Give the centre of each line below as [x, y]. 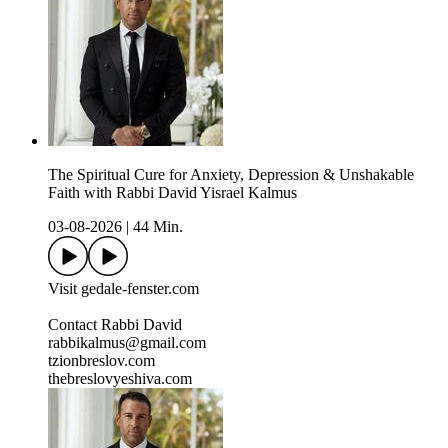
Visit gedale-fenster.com [123, 289]
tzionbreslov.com [101, 361]
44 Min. [158, 227]
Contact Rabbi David [115, 325]
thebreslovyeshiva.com [120, 379]
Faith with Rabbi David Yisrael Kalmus [172, 193]
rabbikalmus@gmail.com [127, 343]
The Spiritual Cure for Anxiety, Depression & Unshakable [231, 175]
